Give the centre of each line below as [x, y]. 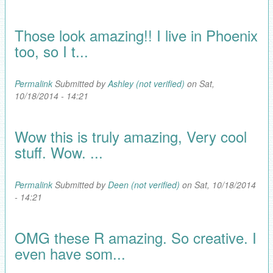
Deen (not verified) [144, 184]
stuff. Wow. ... [58, 152]
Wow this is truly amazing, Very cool [130, 136]
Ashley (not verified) [146, 83]
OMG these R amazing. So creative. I [135, 237]
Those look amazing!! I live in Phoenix [136, 35]
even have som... [70, 253]
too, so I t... [51, 51]
